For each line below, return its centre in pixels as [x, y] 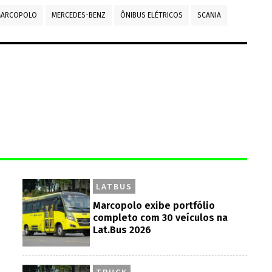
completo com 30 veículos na [161, 217]
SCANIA [209, 15]
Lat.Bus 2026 [122, 229]
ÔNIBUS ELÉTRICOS [151, 15]
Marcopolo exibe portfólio [154, 205]
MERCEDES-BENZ [79, 15]
